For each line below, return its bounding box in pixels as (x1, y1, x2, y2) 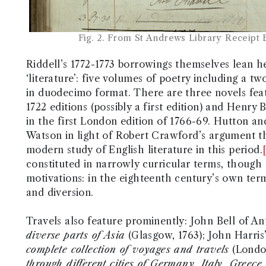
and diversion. (26, 186, 94, 199)
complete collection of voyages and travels (26, 243, 229, 256)
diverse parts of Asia (26, 229, 125, 242)
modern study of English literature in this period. (26, 144, 262, 156)
